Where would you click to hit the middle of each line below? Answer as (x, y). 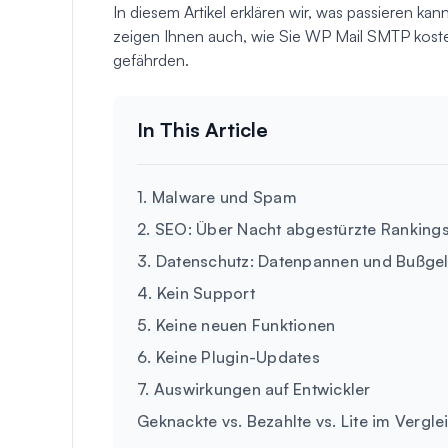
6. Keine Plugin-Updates (228, 356)
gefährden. (151, 59)
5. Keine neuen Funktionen (236, 324)
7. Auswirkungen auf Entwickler (254, 388)
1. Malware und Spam (217, 196)
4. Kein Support (196, 292)
